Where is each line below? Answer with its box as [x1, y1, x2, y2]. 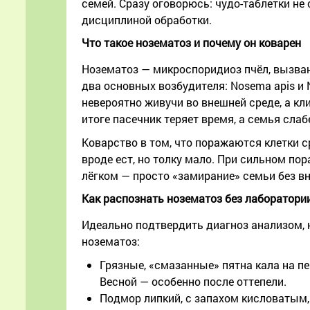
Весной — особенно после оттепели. [100, 274, 286, 289]
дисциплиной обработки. [82, 12, 212, 28]
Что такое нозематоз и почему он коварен [82, 35, 301, 51]
